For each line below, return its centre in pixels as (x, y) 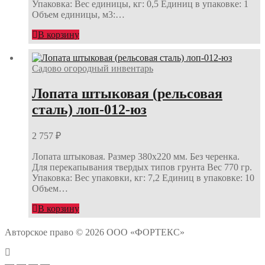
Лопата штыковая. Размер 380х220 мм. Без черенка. (136, 157)
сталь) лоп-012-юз (89, 109)
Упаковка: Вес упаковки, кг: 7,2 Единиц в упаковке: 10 (143, 178)
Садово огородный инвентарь (93, 68)
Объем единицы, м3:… (78, 15)
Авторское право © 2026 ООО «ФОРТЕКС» (95, 232)
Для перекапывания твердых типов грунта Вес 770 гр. (142, 167)
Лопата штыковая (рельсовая (127, 93)
